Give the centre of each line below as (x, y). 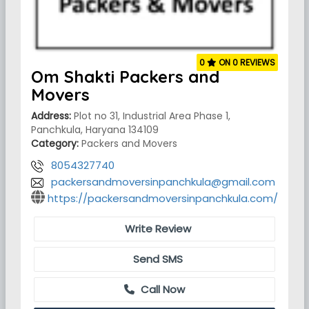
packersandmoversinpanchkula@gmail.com (163, 182)
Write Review (156, 229)
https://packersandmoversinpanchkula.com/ (163, 198)
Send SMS (156, 259)
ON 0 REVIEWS (246, 62)
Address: (51, 116)
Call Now (161, 289)
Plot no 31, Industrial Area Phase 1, (151, 116)
